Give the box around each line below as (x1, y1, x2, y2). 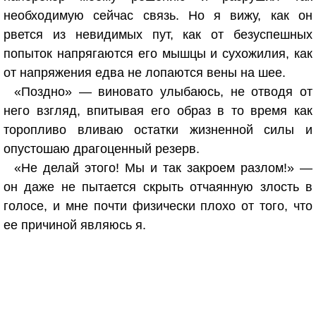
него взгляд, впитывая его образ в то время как (4, 104, 312, 118)
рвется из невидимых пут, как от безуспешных (4, 28, 312, 42)
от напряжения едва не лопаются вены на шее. (4, 66, 286, 80)
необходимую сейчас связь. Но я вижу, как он (4, 8, 312, 23)
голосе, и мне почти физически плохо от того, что (4, 199, 312, 213)
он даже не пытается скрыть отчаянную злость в (4, 180, 312, 194)
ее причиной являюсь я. (4, 218, 146, 232)
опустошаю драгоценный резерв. (4, 142, 200, 156)
